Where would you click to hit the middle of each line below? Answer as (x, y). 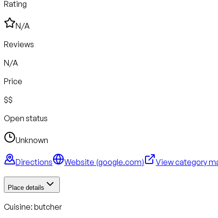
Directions (34, 162)
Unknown (32, 140)
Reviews (19, 44)
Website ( (81, 162)
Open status (26, 118)
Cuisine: (19, 207)
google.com (120, 162)
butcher (48, 207)
